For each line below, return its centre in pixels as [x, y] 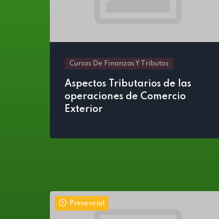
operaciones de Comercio [125, 97]
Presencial [87, 203]
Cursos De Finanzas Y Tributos [119, 64]
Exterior [84, 109]
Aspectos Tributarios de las [128, 84]
